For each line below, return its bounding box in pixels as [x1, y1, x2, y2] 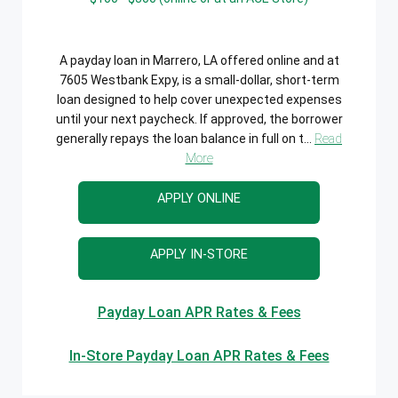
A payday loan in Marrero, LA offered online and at [59, 52, 339, 68]
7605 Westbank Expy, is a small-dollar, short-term [59, 72, 339, 87]
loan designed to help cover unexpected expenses [56, 92, 342, 107]
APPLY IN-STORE [150, 246, 248, 262]
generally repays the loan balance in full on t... [56, 131, 314, 146]
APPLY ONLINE [157, 190, 241, 206]
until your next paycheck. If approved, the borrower [55, 111, 343, 126]
